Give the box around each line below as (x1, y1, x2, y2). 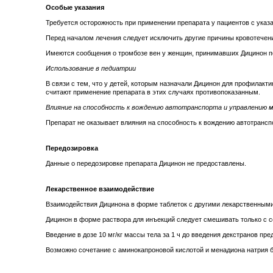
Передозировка (46, 144, 98, 152)
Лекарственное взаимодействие (46, 185, 154, 193)
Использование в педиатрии (46, 65, 136, 73)
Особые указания (46, 4, 104, 12)
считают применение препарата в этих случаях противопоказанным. (46, 88, 260, 96)
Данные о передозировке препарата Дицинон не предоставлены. (46, 160, 246, 168)
